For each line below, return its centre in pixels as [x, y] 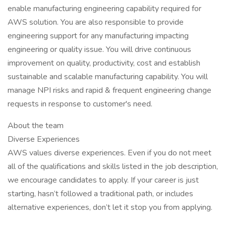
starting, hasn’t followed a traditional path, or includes [100, 194]
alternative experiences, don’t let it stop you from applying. [110, 207]
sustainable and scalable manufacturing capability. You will [108, 77]
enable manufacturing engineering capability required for [104, 9]
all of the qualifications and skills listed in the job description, [113, 166]
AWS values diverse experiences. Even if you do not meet [109, 153]
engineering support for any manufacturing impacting [98, 36]
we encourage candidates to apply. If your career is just [103, 180]
